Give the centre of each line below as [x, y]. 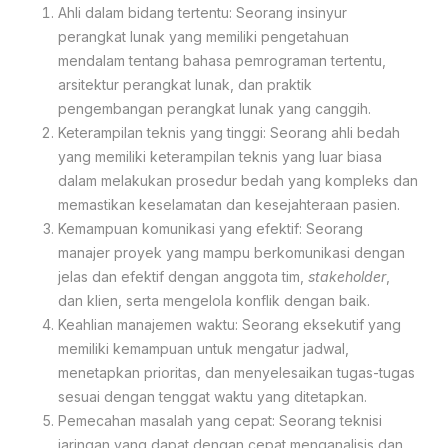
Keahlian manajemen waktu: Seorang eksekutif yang [229, 324]
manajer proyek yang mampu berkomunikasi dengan [231, 252]
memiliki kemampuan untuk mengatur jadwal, [203, 348]
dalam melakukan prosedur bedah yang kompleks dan [238, 180]
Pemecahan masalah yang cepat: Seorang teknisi [220, 420]
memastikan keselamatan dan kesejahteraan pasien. [229, 204]
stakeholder [347, 276]
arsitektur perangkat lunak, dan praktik [185, 84]
